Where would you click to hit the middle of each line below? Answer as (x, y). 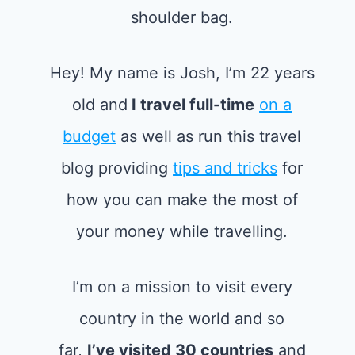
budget (90, 136)
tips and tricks (225, 168)
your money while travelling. (182, 231)
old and (100, 105)
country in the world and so (182, 319)
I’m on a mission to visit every (182, 287)
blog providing (117, 168)
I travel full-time (191, 105)
